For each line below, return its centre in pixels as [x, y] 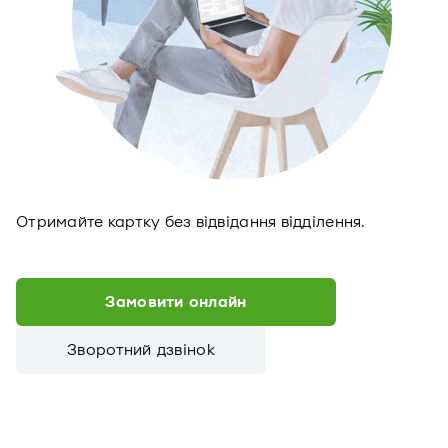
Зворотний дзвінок [141, 350]
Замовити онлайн [176, 302]
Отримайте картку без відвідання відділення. [191, 222]
